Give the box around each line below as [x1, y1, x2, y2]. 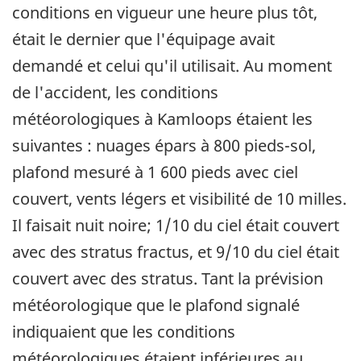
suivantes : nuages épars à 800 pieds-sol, [12, 135, 316, 157]
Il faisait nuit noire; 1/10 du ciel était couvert [12, 214, 339, 237]
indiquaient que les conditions [12, 321, 235, 343]
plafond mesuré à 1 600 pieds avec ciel [12, 161, 298, 184]
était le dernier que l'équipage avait [12, 28, 275, 51]
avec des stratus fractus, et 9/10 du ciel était [12, 241, 339, 263]
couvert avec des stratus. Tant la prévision [12, 268, 323, 290]
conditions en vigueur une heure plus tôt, [12, 2, 317, 24]
